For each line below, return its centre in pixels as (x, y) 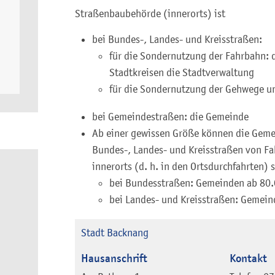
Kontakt (248, 258)
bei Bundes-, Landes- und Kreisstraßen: (177, 40)
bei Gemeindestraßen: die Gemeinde (170, 117)
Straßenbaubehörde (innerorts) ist (150, 14)
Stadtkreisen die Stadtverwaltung (182, 73)
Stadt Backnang (115, 233)
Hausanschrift (114, 258)
